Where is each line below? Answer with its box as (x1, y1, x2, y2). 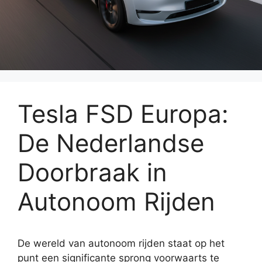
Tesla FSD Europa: (18, 99, 229, 129)
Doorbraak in (18, 157, 167, 187)
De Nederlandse (18, 128, 204, 158)
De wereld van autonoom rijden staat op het (18, 237, 225, 249)
